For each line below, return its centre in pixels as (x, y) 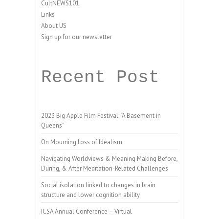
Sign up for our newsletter (77, 37)
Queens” (53, 125)
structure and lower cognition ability (90, 195)
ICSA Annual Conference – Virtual (87, 211)
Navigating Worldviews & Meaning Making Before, (109, 158)
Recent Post (100, 77)
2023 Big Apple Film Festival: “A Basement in (101, 115)
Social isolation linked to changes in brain (98, 185)
